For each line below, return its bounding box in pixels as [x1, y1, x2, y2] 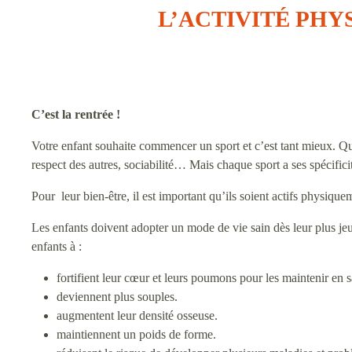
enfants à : [31, 240, 82, 253]
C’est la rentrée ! [31, 108, 120, 121]
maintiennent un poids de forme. [57, 328, 216, 341]
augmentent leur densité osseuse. [57, 309, 218, 322]
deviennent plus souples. [57, 290, 178, 303]
